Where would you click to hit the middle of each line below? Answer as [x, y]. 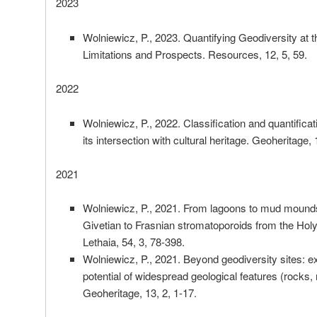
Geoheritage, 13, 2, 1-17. [139, 293]
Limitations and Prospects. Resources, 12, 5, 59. [195, 54]
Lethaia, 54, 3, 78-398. [133, 242]
